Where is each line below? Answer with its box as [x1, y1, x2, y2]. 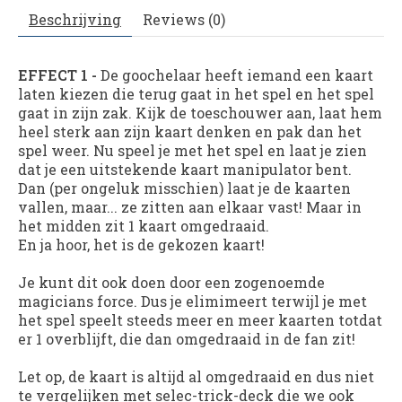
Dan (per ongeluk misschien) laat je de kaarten [18, 179, 351, 198]
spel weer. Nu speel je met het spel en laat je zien [18, 141, 367, 161]
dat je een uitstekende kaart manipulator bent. [18, 160, 352, 179]
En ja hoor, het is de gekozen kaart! [18, 235, 265, 255]
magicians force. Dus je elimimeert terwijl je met [18, 292, 367, 311]
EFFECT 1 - [18, 66, 97, 85]
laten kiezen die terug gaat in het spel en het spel [18, 84, 374, 104]
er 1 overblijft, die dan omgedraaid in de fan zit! [18, 329, 355, 349]
